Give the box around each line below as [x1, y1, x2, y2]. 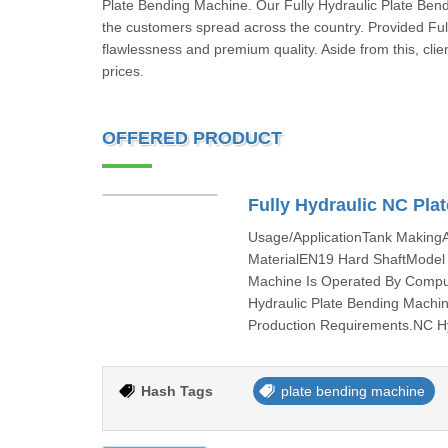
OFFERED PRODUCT [102, 128, 282, 148]
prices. [102, 63, 144, 79]
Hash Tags [141, 383, 213, 399]
